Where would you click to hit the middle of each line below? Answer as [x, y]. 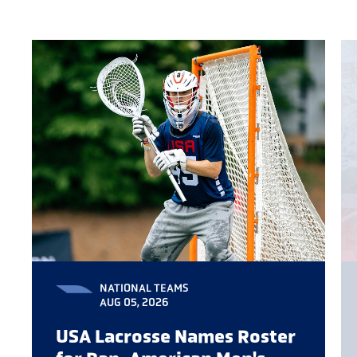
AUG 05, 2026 [134, 302]
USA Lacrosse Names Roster [176, 336]
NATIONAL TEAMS [144, 288]
